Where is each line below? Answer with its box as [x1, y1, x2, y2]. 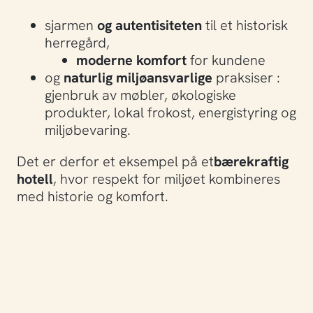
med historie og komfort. [17, 187, 168, 205]
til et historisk [202, 15, 288, 34]
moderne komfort [75, 50, 187, 68]
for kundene [186, 50, 265, 68]
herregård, [45, 33, 110, 51]
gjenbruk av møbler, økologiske [45, 85, 236, 103]
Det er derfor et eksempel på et [17, 152, 214, 170]
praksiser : [212, 68, 280, 86]
